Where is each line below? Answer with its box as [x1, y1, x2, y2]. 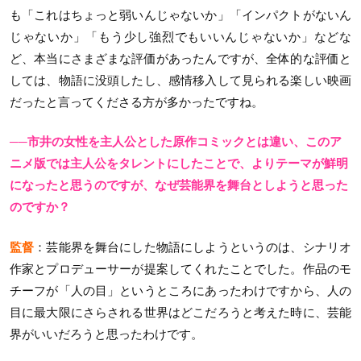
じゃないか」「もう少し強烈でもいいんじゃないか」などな [10, 29, 351, 44]
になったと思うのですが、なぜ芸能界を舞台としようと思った [10, 178, 348, 193]
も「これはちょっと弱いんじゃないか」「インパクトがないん [10, 7, 351, 22]
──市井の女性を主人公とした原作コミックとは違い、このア [10, 135, 342, 149]
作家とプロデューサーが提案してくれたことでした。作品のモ [10, 261, 351, 276]
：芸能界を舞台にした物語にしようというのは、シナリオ [34, 239, 352, 254]
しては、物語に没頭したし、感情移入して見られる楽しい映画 [10, 73, 351, 87]
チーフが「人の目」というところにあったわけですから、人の [10, 283, 351, 297]
